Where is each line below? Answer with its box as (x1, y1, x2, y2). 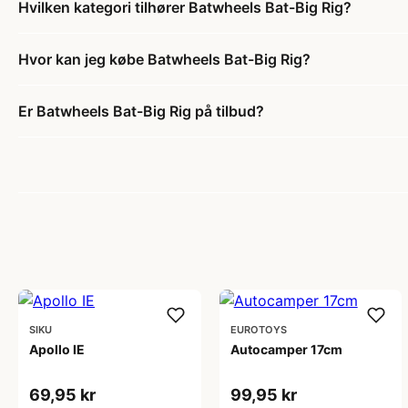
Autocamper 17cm (229, 342, 342, 357)
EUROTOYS (229, 323, 287, 336)
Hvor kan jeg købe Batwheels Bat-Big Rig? (18, 50, 311, 68)
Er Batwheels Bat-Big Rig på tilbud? (18, 102, 264, 120)
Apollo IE (29, 342, 85, 357)
